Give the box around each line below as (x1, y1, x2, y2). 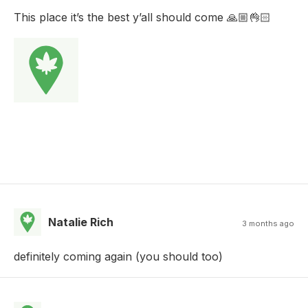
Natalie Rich (48, 215, 113, 230)
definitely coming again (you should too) (14, 250, 223, 264)
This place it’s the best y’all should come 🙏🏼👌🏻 (14, 10, 271, 25)
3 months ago (242, 219, 294, 229)
